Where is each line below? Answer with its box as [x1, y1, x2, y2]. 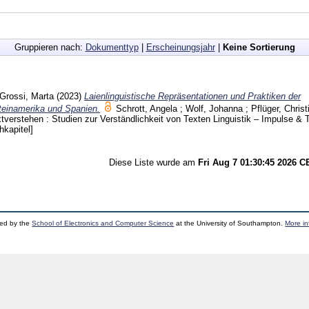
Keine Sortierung [222, 41, 295, 52]
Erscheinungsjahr [146, 41, 215, 52]
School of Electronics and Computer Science [32, 219, 175, 227]
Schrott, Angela [116, 103, 177, 114]
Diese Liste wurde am [109, 157, 198, 168]
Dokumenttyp [85, 41, 139, 52]
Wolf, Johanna [186, 103, 243, 114]
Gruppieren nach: [14, 41, 86, 52]
